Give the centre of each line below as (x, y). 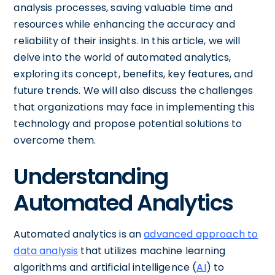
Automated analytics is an (79, 234)
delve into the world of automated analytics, (122, 57)
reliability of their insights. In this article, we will (127, 41)
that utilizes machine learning (152, 251)
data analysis (46, 251)
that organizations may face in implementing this (134, 107)
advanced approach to (201, 234)
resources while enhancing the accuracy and (124, 24)
